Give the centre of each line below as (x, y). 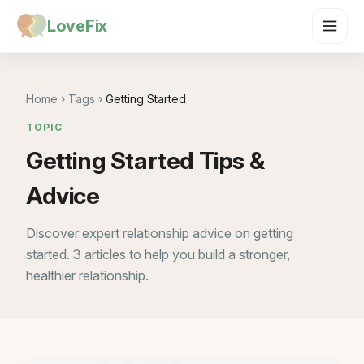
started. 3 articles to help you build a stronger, (158, 254)
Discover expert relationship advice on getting (160, 233)
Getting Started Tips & (145, 160)
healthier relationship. (87, 275)
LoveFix (77, 26)
